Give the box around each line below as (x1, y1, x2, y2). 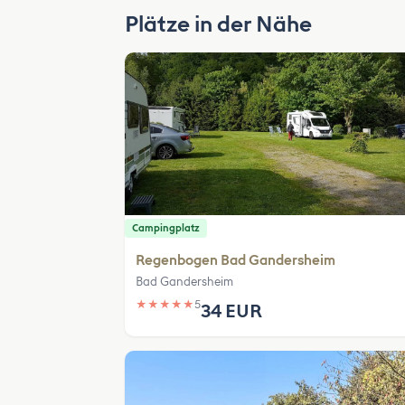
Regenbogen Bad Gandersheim (136, 252, 335, 268)
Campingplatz (132, 222, 200, 234)
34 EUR (201, 300, 262, 322)
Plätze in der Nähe (125, 11, 312, 37)
